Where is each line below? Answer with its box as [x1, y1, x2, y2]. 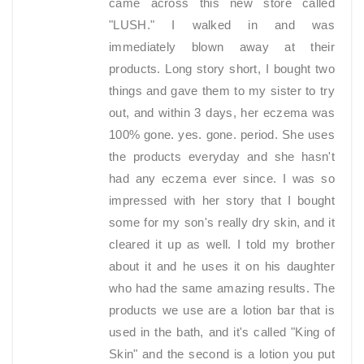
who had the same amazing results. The [109, 281, 335, 296]
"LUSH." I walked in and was [109, 18, 335, 32]
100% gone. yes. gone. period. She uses [109, 128, 335, 142]
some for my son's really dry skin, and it [109, 215, 335, 230]
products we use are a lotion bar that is [109, 303, 335, 318]
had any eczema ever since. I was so [109, 171, 335, 186]
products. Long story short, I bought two [109, 62, 335, 76]
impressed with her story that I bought [109, 193, 335, 208]
